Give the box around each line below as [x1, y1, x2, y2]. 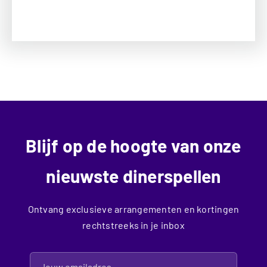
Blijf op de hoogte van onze [26, 134, 241, 156]
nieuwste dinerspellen [46, 164, 221, 187]
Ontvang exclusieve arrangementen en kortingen [27, 203, 240, 215]
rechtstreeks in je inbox [82, 219, 185, 231]
